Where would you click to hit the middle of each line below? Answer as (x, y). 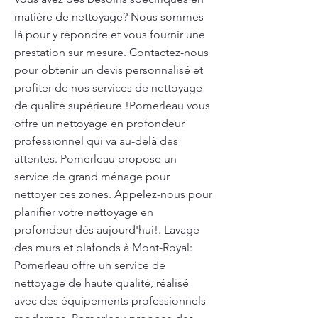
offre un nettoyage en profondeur (99, 123)
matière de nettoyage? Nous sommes (109, 17)
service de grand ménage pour (92, 176)
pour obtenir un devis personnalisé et (109, 70)
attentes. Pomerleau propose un (95, 159)
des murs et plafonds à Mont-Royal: (103, 247)
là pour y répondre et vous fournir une (110, 34)
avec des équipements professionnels (110, 301)
